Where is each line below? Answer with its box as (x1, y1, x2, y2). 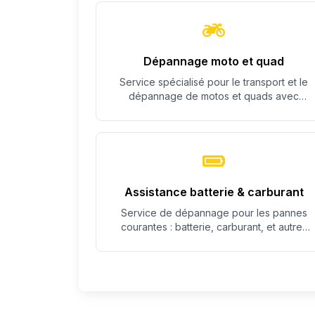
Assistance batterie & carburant (124, 185, 304, 199)
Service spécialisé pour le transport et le (120, 76, 308, 88)
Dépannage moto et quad (143, 54, 284, 68)
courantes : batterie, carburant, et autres (120, 221, 307, 233)
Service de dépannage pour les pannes (120, 207, 307, 219)
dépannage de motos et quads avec (129, 90, 299, 102)
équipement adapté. (167, 104, 261, 116)
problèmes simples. (169, 235, 259, 247)
